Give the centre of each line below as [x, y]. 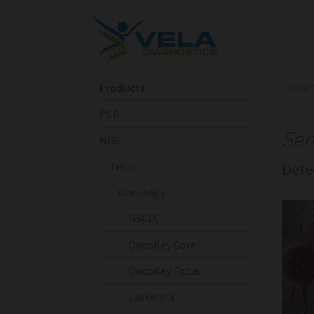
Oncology [142, 192]
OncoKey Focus [164, 271]
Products [123, 87]
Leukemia [151, 297]
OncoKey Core [162, 244]
